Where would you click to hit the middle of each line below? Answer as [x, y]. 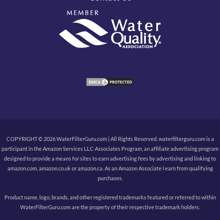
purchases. [110, 178]
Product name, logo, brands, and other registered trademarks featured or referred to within [110, 197]
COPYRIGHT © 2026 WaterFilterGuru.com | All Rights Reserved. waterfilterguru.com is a [110, 138]
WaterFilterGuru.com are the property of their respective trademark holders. [110, 207]
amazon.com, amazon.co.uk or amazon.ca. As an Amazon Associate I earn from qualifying [110, 168]
